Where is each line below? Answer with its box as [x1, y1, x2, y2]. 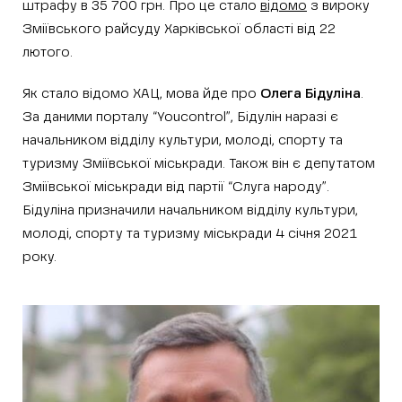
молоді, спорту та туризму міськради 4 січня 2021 [22, 227, 357, 240]
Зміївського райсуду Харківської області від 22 [22, 22, 336, 36]
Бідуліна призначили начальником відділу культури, [22, 204, 358, 217]
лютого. [22, 46, 73, 59]
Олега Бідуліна [260, 87, 361, 100]
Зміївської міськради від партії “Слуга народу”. [22, 180, 329, 194]
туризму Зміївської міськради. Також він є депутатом [22, 157, 375, 170]
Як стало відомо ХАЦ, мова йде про [22, 87, 260, 100]
